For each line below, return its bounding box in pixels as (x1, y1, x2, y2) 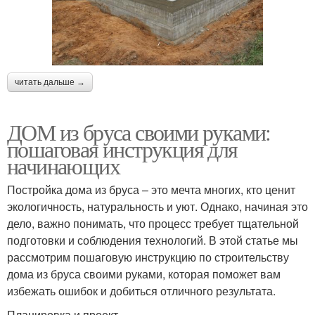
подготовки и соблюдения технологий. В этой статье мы (7, 231, 298, 248)
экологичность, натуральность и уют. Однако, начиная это (7, 198, 308, 214)
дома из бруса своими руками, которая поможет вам (7, 265, 281, 282)
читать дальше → (15, 77, 85, 87)
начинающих (7, 150, 120, 181)
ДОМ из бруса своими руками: (7, 116, 271, 147)
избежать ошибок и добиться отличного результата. (7, 282, 276, 299)
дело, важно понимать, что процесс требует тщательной (7, 214, 299, 231)
